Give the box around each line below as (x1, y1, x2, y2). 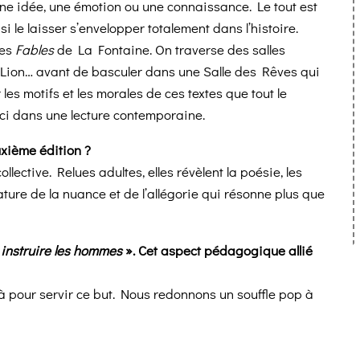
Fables (15, 40, 54, 59)
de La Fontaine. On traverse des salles (54, 40, 285, 59)
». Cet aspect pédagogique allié (125, 241, 313, 260)
